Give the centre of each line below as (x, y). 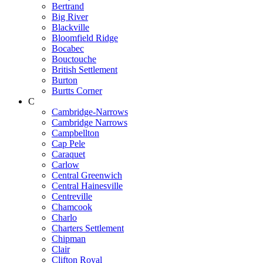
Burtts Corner (77, 90)
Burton (65, 80)
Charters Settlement (88, 228)
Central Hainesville (87, 186)
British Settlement (85, 69)
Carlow (65, 164)
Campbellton (75, 133)
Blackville (70, 27)
